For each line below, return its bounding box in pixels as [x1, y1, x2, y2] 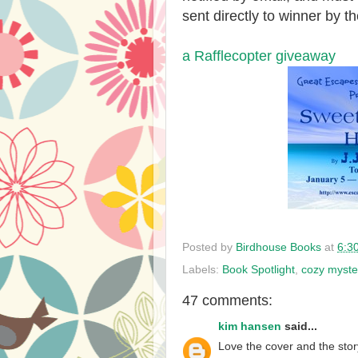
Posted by [182, 241, 236, 253]
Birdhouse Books [236, 241, 321, 253]
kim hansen [218, 320, 281, 332]
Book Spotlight [222, 263, 295, 276]
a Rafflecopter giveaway [182, 48, 336, 64]
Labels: [182, 263, 222, 276]
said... [281, 320, 317, 332]
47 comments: [182, 292, 272, 308]
